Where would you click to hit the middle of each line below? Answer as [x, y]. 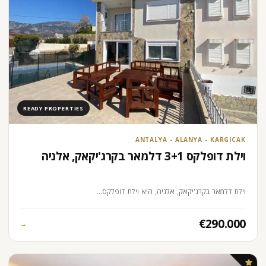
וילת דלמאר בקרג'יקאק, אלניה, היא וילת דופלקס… [171, 191]
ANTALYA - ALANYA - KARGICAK [190, 140]
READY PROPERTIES [53, 108]
